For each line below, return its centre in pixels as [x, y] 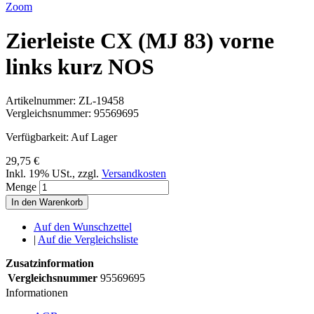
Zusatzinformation [50, 264]
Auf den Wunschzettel [83, 227]
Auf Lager [94, 137]
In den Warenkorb [47, 203]
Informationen [37, 293]
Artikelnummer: [42, 101]
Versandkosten [134, 174]
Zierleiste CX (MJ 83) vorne [140, 40]
